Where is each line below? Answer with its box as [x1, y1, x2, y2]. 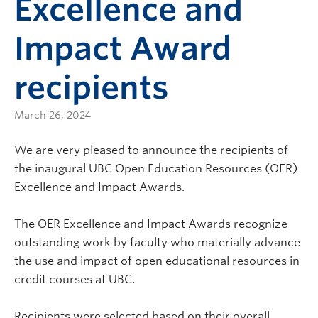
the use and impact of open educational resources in [14, 254, 300, 268]
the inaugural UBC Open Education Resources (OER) [14, 162, 297, 175]
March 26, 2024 [14, 109, 91, 121]
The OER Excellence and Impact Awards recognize [14, 217, 287, 231]
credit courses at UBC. [14, 273, 135, 286]
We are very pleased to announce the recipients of [14, 143, 288, 157]
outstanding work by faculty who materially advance [14, 236, 300, 249]
